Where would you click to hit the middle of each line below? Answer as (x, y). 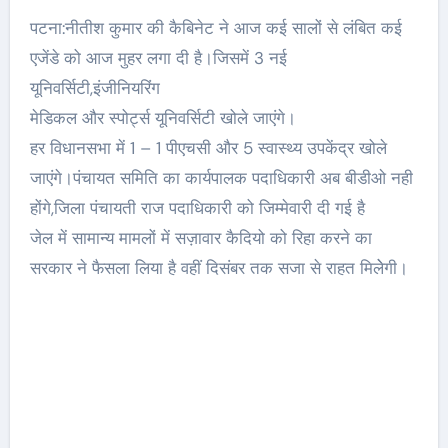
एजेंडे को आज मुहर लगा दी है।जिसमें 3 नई (158, 58)
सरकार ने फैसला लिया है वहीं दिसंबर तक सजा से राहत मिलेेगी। (218, 268)
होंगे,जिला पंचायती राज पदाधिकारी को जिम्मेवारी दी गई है (197, 208)
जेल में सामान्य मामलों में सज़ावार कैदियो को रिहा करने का (200, 238)
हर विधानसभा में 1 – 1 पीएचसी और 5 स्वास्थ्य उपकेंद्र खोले (208, 148)
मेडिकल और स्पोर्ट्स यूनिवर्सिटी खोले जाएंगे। (162, 118)
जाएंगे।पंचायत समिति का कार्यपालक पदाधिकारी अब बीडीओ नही (221, 178)
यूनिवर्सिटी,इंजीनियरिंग (94, 88)
